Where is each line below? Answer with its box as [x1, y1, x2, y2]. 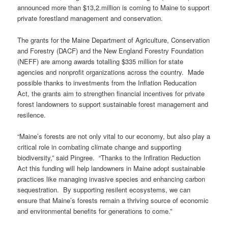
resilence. [17, 109, 46, 120]
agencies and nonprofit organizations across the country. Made [17, 67, 205, 77]
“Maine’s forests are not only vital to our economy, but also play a [17, 131, 211, 141]
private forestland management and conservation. [17, 13, 163, 23]
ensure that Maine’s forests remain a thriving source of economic [17, 195, 209, 205]
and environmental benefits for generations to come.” [17, 206, 173, 216]
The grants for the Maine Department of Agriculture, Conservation [17, 35, 210, 45]
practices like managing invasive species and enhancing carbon [17, 174, 206, 184]
